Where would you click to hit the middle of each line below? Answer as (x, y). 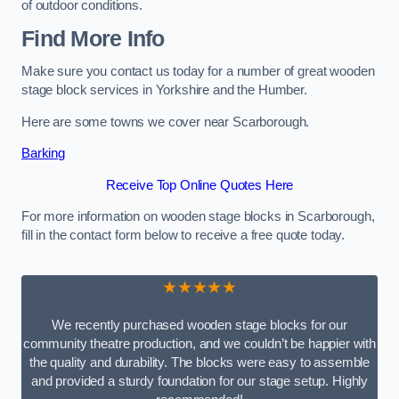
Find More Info (93, 38)
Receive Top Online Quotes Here (199, 185)
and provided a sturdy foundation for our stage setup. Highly (199, 382)
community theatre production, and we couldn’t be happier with (199, 344)
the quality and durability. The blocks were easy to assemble (199, 363)
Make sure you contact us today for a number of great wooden (198, 72)
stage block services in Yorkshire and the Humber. (164, 90)
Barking (43, 154)
